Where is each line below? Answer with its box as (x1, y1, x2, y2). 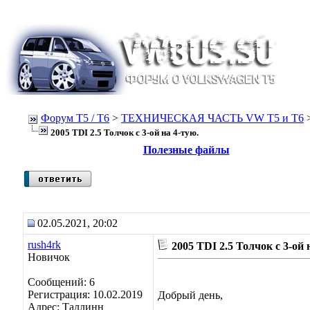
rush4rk (28, 239, 61, 250)
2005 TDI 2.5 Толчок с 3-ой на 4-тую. (51, 127, 199, 138)
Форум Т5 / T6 (41, 112, 109, 124)
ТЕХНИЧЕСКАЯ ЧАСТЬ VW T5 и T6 (121, 112, 304, 124)
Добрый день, (158, 289, 223, 301)
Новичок (28, 251, 70, 263)
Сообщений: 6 (28, 276, 95, 288)
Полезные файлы (143, 144, 230, 156)
